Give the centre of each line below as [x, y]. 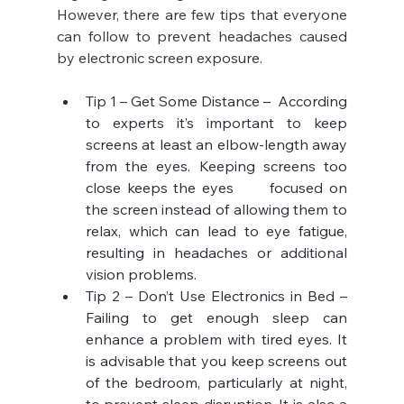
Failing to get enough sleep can [216, 318]
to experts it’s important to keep [216, 123]
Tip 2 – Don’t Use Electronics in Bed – [216, 296]
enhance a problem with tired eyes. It [216, 340]
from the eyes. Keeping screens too [216, 166]
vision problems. [141, 275]
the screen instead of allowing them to [216, 210]
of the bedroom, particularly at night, [216, 383]
